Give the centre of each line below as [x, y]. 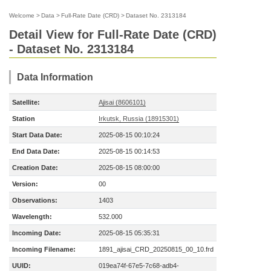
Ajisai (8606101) [122, 102]
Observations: [35, 200]
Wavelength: [32, 217]
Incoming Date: [37, 233]
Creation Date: [35, 168]
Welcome [22, 15]
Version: [25, 184]
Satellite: [26, 102]
